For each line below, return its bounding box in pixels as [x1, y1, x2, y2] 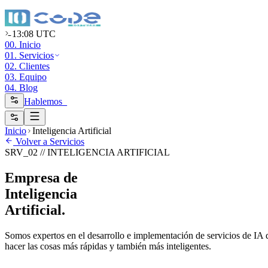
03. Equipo [5, 72, 47, 82]
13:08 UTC [12, 29, 56, 39]
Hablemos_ [24, 96, 67, 106]
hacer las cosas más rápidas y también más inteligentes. [5, 240, 211, 251]
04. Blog [5, 83, 38, 93]
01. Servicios [5, 50, 54, 60]
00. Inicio [5, 39, 41, 50]
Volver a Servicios [13, 136, 84, 147]
